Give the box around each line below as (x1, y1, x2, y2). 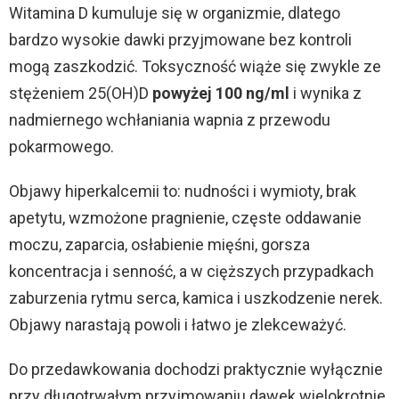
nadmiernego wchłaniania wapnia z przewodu (9, 110, 330, 130)
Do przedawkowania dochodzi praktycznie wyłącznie (9, 360, 383, 379)
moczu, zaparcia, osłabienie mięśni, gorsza (9, 235, 310, 255)
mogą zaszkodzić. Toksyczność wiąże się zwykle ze (9, 57, 381, 77)
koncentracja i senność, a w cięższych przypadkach (9, 262, 374, 281)
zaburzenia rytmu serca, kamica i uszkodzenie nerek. (9, 289, 383, 308)
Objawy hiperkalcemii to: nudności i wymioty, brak (9, 182, 356, 201)
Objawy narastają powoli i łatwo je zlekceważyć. (9, 315, 346, 335)
